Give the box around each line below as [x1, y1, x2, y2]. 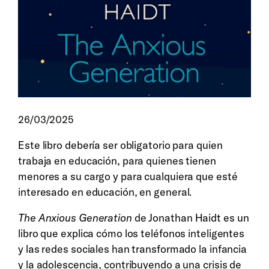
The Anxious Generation [18, 211, 132, 225]
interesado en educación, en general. [18, 184, 192, 199]
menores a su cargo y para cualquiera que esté [18, 169, 238, 183]
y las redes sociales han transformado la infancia [18, 242, 247, 256]
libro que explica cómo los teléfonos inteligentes [18, 226, 245, 241]
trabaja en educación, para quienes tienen [18, 153, 216, 168]
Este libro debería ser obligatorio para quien [18, 138, 223, 152]
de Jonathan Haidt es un [131, 211, 249, 225]
